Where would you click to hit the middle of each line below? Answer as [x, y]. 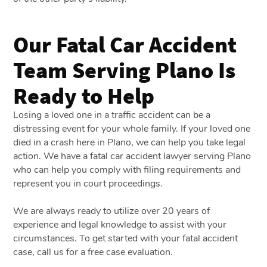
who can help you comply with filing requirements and [127, 170]
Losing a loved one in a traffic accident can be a [112, 115]
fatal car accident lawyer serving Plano [171, 156]
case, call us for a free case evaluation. [94, 252]
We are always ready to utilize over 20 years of [112, 211]
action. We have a [52, 156]
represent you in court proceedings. [89, 183]
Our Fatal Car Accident [125, 44]
